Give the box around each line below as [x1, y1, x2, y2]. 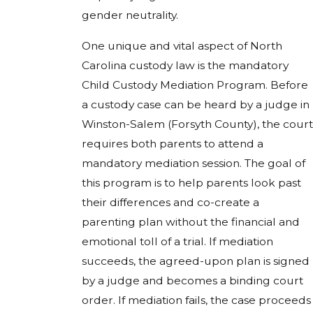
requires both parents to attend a [82, 136, 263, 150]
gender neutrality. [82, 8, 178, 22]
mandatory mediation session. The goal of [82, 156, 305, 170]
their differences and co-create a [82, 195, 259, 209]
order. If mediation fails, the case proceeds [82, 293, 311, 307]
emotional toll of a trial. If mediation [82, 234, 273, 248]
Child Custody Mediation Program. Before [82, 78, 308, 92]
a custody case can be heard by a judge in [82, 97, 310, 111]
